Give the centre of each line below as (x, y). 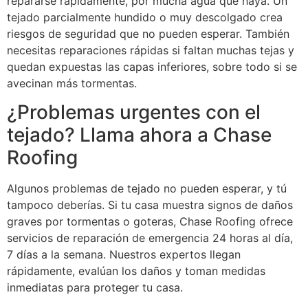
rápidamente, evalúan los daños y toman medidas (136, 271)
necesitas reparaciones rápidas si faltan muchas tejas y (151, 50)
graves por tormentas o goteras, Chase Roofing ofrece (150, 222)
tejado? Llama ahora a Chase (139, 135)
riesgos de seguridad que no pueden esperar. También (148, 33)
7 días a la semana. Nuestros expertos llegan (124, 255)
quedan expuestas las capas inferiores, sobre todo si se (152, 66)
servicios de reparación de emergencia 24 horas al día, (150, 238)
